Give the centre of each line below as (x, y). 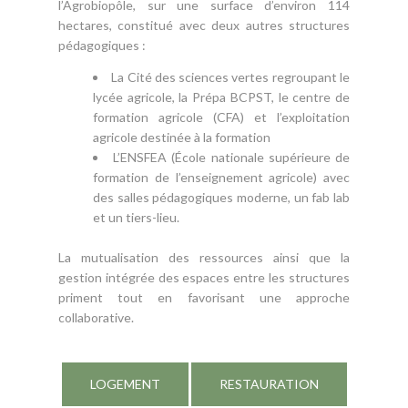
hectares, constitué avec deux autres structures (204, 25)
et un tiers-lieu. (136, 218)
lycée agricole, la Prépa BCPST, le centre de (221, 97)
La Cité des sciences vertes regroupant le (231, 77)
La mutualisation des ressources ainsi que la (204, 258)
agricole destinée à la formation (182, 138)
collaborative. (96, 318)
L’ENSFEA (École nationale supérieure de (232, 158)
